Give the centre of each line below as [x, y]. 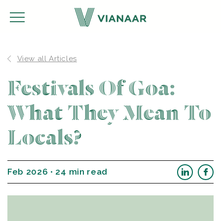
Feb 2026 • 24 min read [57, 172]
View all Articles [47, 59]
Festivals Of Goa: [92, 89]
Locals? [45, 138]
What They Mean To [110, 113]
